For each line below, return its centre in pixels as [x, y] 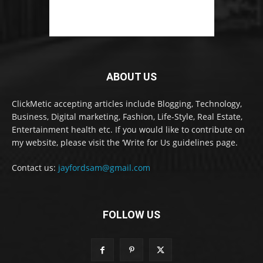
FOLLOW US [131, 215]
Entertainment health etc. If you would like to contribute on [128, 130]
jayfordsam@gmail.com [104, 168]
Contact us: [35, 168]
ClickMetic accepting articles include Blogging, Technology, [127, 104]
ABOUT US [131, 77]
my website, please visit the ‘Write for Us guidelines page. [125, 143]
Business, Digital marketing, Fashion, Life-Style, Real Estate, [127, 117]
